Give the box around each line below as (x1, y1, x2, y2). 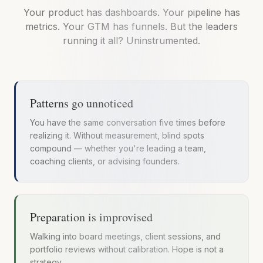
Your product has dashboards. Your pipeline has (23, 6, 240, 19)
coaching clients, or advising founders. (30, 156, 180, 167)
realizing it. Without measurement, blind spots (30, 130, 204, 141)
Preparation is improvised (30, 209, 153, 225)
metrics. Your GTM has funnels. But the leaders (25, 21, 238, 33)
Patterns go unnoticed (30, 95, 133, 112)
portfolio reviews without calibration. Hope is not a (30, 244, 224, 255)
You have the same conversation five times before (30, 117, 225, 128)
